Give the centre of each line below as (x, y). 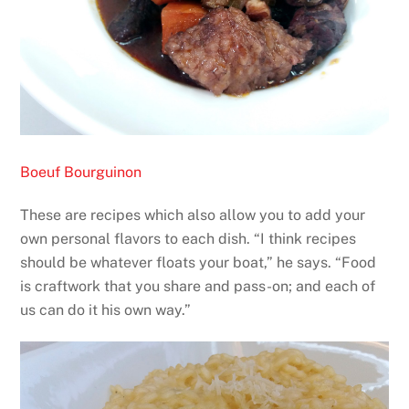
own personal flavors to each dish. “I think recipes (189, 239)
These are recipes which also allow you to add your (193, 215)
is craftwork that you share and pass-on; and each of (198, 287)
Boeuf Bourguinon (81, 173)
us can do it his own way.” (106, 310)
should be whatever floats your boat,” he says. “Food (199, 263)
